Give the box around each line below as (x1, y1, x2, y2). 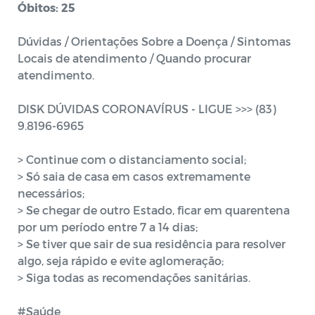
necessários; (18, 186, 84, 200)
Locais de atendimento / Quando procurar (18, 51, 251, 65)
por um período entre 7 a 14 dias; (18, 220, 198, 233)
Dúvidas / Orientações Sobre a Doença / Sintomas (18, 34, 291, 48)
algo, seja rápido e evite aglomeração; (18, 254, 224, 267)
